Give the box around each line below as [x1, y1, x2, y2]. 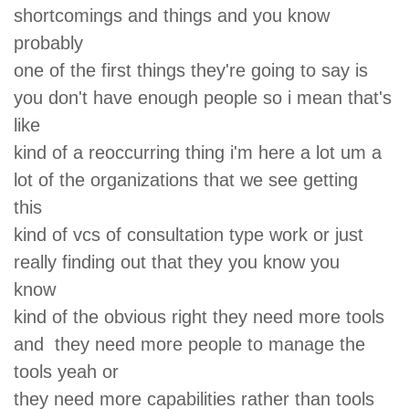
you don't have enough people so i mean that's [14, 87, 392, 108]
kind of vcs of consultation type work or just [14, 224, 369, 245]
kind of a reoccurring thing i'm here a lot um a [14, 142, 387, 163]
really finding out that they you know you [14, 251, 340, 272]
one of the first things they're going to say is [14, 59, 373, 80]
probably [14, 32, 94, 53]
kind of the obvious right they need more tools [14, 306, 384, 327]
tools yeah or [14, 361, 130, 382]
